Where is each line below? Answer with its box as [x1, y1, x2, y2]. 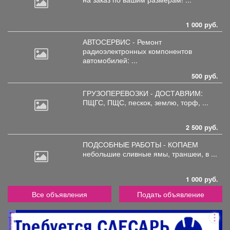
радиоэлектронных [83, 45, 148, 56]
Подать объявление [137, 188, 204, 199]
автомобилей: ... [83, 54, 138, 65]
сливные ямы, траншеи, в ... [123, 148, 217, 159]
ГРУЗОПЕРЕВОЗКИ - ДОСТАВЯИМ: [83, 87, 203, 98]
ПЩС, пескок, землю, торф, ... [107, 97, 208, 107]
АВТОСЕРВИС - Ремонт [83, 36, 162, 47]
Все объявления [31, 188, 87, 199]
